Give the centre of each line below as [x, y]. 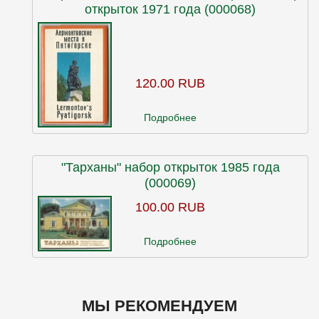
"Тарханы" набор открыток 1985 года [170, 167]
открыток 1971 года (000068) [170, 9]
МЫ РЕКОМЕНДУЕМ [159, 306]
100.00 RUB [170, 207]
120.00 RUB [170, 83]
